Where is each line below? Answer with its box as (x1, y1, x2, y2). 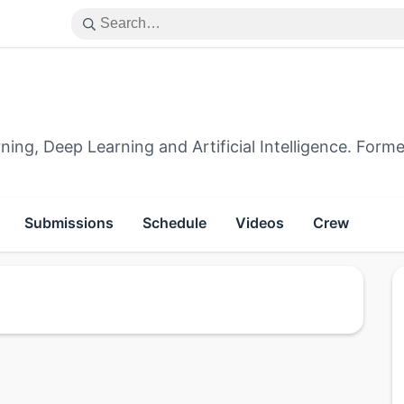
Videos (235, 214, 284, 232)
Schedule (142, 214, 207, 232)
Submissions (24, 214, 114, 232)
